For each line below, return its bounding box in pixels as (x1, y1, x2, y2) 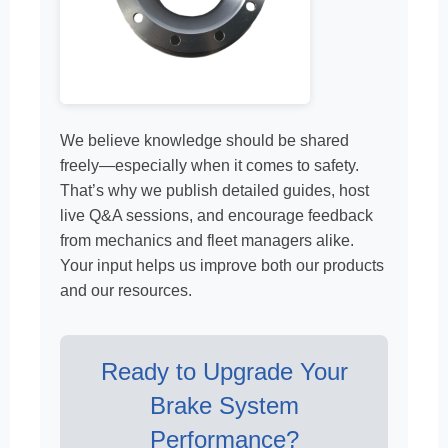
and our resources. (60, 282, 192, 299)
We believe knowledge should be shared (60, 132, 349, 149)
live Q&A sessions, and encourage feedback (60, 207, 373, 224)
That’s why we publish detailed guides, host (60, 182, 369, 199)
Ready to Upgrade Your (100, 358, 348, 385)
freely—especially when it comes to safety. (60, 157, 359, 174)
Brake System (149, 392, 299, 419)
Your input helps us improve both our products (60, 257, 384, 274)
